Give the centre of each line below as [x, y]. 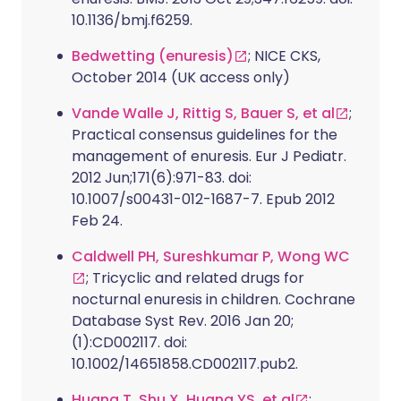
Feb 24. [97, 220]
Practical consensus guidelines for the [205, 134]
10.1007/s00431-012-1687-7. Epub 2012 [203, 199]
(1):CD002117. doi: [129, 342]
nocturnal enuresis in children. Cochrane [213, 299]
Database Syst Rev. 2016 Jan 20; [183, 320]
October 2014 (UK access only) [181, 77]
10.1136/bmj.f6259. [132, 20]
